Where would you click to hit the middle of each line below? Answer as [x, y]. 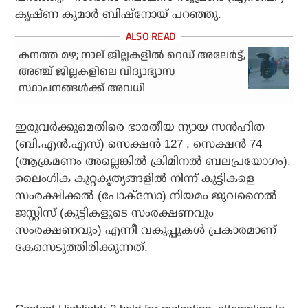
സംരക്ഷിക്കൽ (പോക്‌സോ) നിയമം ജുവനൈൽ [146, 196]
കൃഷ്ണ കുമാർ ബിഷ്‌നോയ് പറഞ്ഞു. [119, 14]
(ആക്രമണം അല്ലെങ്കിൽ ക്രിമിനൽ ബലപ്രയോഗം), [153, 162]
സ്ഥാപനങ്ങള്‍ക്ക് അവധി [82, 89]
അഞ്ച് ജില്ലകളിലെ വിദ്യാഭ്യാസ [97, 72]
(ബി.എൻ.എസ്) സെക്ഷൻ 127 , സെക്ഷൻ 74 [139, 144]
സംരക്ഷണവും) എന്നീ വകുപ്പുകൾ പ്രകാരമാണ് [146, 230]
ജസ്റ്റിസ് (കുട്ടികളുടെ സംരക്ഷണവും [115, 213]
